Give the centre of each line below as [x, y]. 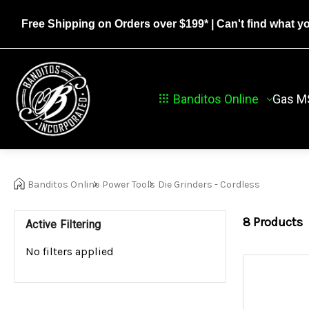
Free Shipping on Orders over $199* [114, 24]
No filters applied [70, 252]
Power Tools [129, 185]
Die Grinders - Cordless [209, 185]
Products [278, 222]
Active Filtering [63, 225]
